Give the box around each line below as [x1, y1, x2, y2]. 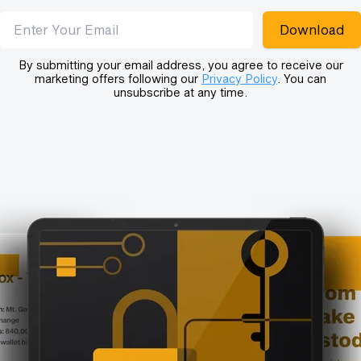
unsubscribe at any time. [114, 85, 247, 99]
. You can [277, 72, 326, 85]
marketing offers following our [35, 72, 201, 85]
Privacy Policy [201, 72, 277, 85]
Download [280, 22, 344, 37]
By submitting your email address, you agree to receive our [18, 58, 343, 72]
